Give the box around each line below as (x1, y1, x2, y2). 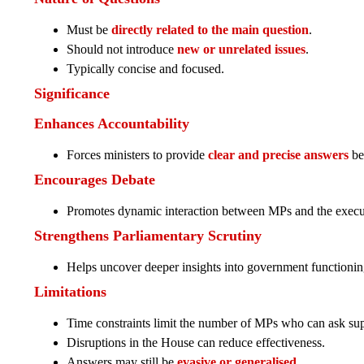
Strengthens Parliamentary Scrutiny (34, 227, 262, 245)
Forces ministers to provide (67, 148, 208, 162)
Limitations (34, 284, 106, 301)
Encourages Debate (34, 171, 155, 188)
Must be (67, 23, 111, 37)
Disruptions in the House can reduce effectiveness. (67, 336, 325, 350)
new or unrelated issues (177, 42, 305, 57)
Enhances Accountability (34, 115, 189, 132)
